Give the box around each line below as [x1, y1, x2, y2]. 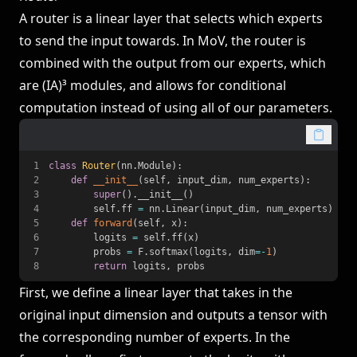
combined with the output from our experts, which [19, 54, 326, 72]
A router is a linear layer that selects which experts [19, 10, 323, 27]
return [93, 261, 127, 272]
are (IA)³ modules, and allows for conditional [19, 76, 286, 94]
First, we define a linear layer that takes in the [19, 284, 292, 301]
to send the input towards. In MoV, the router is [19, 32, 306, 49]
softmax [149, 246, 188, 257]
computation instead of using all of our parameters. [19, 99, 332, 116]
